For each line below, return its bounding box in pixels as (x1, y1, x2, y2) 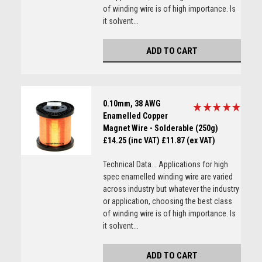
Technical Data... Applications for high (102, 160, 228, 169)
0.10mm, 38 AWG (102, 99, 161, 108)
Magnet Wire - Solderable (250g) (102, 123, 218, 133)
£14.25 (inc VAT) (102, 136, 160, 145)
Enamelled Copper (102, 111, 168, 120)
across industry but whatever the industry (102, 184, 239, 194)
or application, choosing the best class (102, 196, 232, 206)
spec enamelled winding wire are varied (102, 172, 233, 181)
